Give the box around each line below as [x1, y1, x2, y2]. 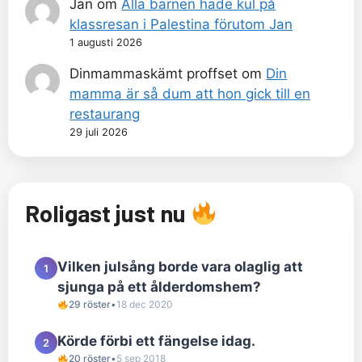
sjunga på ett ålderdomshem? [57, 279, 261, 296]
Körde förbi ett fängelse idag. [57, 333, 255, 350]
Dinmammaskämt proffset [69, 65, 238, 82]
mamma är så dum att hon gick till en [69, 85, 311, 102]
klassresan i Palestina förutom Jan [69, 15, 293, 32]
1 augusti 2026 [69, 36, 143, 48]
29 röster [68, 298, 111, 311]
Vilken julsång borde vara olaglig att [57, 259, 303, 276]
